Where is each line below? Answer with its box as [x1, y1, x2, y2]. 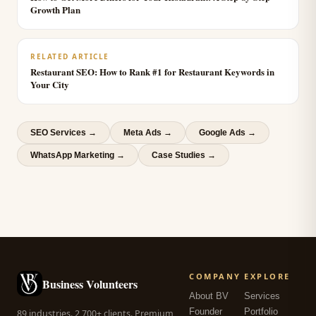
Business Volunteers [42, 275, 138, 292]
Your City [30, 78, 69, 91]
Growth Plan [30, 3, 80, 16]
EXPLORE [244, 271, 291, 281]
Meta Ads [123, 128, 162, 138]
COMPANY [189, 271, 241, 281]
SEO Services [30, 128, 86, 138]
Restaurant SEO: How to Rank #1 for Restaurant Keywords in [30, 65, 274, 78]
